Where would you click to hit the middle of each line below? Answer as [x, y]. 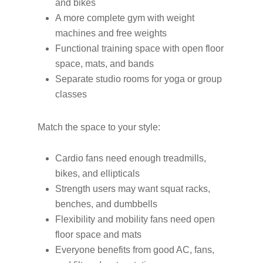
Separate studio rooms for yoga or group [139, 79]
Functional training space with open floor [139, 48]
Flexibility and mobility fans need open [135, 219]
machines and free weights [113, 33]
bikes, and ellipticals [100, 173]
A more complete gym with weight [125, 18]
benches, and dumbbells [109, 204]
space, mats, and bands [107, 64]
